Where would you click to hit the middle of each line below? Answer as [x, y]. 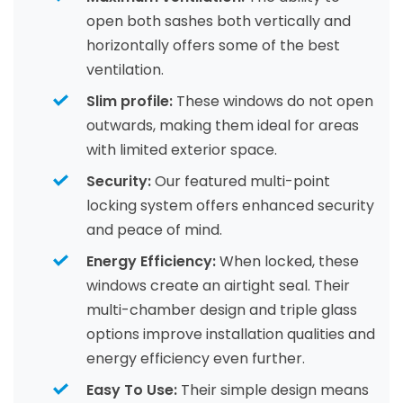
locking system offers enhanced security [230, 206]
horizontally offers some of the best [213, 45]
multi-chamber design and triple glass [222, 310]
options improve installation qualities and [231, 334]
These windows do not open [273, 101]
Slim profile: [130, 101]
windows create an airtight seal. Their [218, 286]
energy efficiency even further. [196, 358]
